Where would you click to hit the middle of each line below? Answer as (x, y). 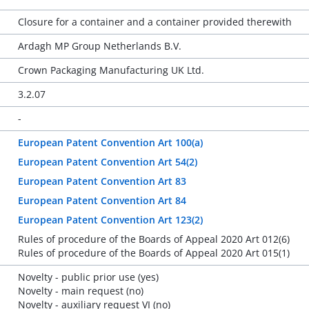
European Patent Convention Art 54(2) (107, 162)
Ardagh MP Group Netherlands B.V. (99, 46)
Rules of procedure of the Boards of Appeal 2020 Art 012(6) (153, 239)
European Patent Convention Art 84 (102, 200)
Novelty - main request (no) (80, 291)
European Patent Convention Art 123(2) (110, 220)
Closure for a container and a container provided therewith (154, 22)
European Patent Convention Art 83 (102, 181)
